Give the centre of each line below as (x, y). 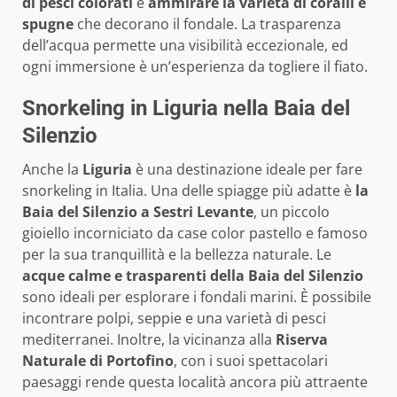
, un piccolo (292, 211)
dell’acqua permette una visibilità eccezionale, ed (185, 45)
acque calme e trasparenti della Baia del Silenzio (193, 275)
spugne (48, 23)
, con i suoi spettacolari (251, 360)
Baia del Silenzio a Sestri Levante (138, 211)
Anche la (52, 169)
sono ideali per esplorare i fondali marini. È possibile (197, 296)
